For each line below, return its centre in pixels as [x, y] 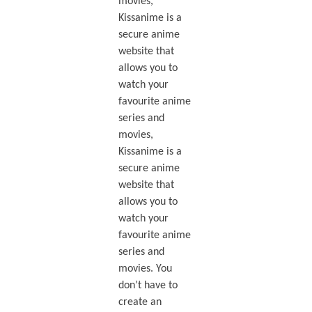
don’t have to [148, 286]
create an [140, 303]
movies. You [145, 269]
